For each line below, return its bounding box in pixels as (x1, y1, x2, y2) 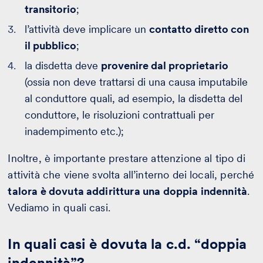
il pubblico (25, 39, 77, 52)
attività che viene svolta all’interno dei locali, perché (8, 168, 255, 181)
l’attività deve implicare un (25, 22, 150, 35)
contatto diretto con (149, 22, 249, 35)
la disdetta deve (25, 59, 102, 72)
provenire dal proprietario (101, 59, 229, 72)
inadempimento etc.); (25, 124, 124, 137)
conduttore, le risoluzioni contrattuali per (25, 108, 215, 121)
